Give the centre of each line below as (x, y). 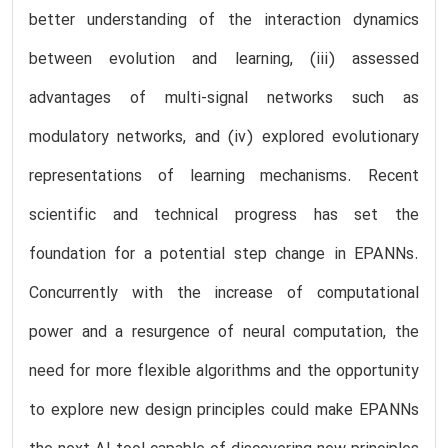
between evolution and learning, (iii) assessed (224, 59)
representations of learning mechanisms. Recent (224, 176)
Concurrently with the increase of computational (224, 293)
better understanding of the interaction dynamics (224, 20)
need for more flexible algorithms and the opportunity (224, 371)
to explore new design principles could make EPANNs (224, 410)
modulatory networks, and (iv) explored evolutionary (224, 137)
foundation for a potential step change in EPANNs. (224, 254)
